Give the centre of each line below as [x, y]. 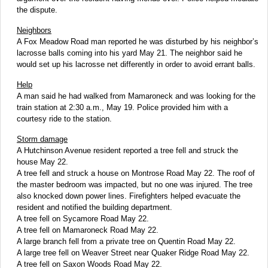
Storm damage [42, 139]
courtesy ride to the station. [64, 119]
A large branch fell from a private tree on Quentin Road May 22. [126, 242]
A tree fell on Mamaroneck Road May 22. [88, 230]
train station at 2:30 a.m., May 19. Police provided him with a [122, 108]
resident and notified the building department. [95, 208]
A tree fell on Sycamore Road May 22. [83, 219]
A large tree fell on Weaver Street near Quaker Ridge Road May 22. [133, 253]
